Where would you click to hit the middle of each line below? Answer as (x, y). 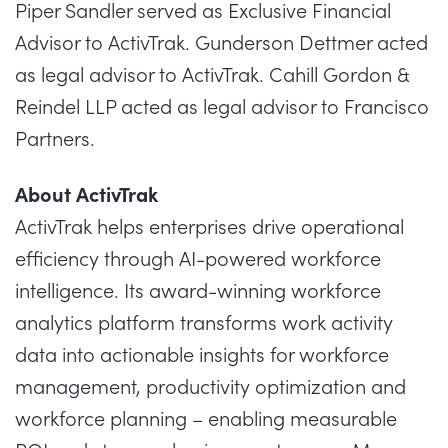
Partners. (55, 138)
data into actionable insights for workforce (202, 354)
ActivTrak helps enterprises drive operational (209, 226)
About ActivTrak (86, 194)
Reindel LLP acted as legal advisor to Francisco (222, 106)
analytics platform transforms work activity (204, 322)
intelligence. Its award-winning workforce (198, 290)
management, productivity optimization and (210, 386)
